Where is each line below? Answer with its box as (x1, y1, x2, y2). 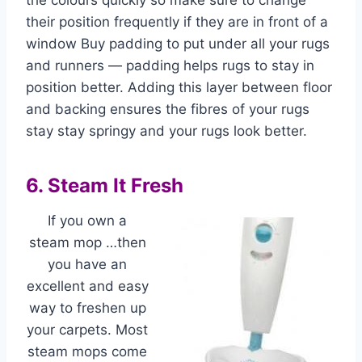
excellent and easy (26, 278, 149, 294)
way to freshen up (28, 300, 146, 316)
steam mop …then (28, 234, 146, 250)
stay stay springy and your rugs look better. (26, 123, 307, 139)
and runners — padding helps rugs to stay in (26, 57, 314, 74)
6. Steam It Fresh (26, 174, 183, 197)
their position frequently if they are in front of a (26, 14, 328, 30)
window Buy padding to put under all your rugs (26, 36, 330, 52)
